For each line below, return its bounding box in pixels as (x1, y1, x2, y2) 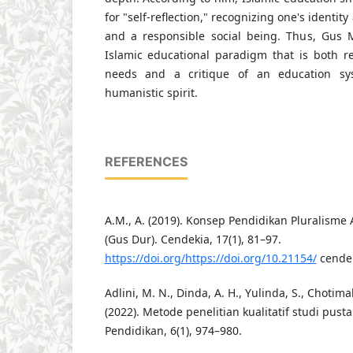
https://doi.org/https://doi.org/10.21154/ (104, 250, 317, 266)
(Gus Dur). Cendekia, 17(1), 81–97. (104, 231, 281, 247)
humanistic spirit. (104, 84, 198, 100)
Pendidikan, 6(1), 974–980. (104, 323, 242, 338)
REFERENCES (104, 153, 188, 169)
